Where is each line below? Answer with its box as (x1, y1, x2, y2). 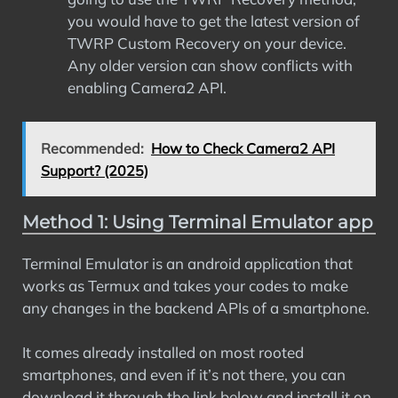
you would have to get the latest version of (68, 12, 360, 30)
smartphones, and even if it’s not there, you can (22, 365, 346, 384)
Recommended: (41, 139, 144, 157)
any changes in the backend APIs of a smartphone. (22, 298, 370, 317)
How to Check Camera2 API (151, 139, 335, 157)
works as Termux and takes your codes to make (22, 275, 348, 295)
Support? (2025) (41, 161, 148, 179)
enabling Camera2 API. (68, 78, 227, 97)
